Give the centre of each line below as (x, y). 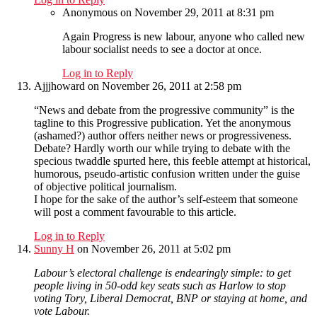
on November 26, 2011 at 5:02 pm (154, 249)
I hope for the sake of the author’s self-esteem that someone (166, 200)
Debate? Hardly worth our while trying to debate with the (162, 149)
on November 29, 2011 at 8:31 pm (197, 13)
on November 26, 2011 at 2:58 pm (165, 86)
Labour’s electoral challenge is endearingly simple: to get (162, 273)
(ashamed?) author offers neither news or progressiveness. (163, 136)
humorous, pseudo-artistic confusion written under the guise (167, 174)
